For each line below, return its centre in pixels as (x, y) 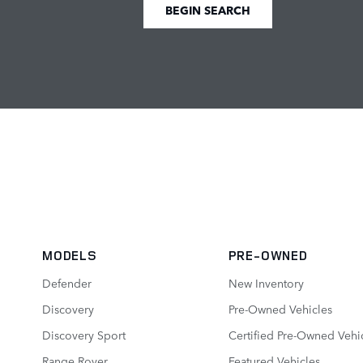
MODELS (70, 255)
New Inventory (266, 283)
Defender (67, 283)
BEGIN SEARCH (207, 10)
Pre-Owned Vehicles (280, 309)
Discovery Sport (84, 335)
